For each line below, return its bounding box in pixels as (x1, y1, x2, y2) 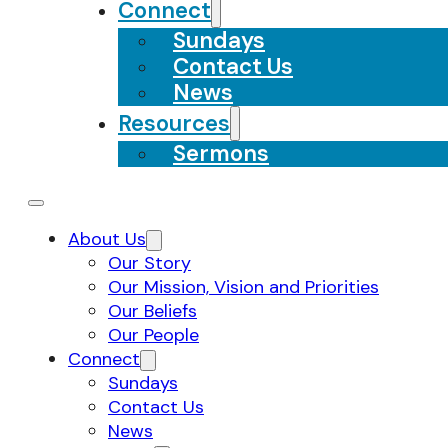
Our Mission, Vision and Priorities (108, 275, 379, 299)
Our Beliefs (108, 299, 197, 323)
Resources (118, 109, 230, 138)
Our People (108, 323, 199, 347)
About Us (68, 227, 146, 251)
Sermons (173, 139, 269, 168)
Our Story (108, 251, 191, 275)
